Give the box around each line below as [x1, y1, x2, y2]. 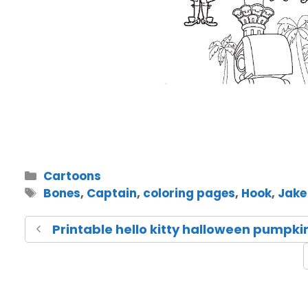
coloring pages [143, 185, 236, 202]
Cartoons [43, 168, 102, 185]
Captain [87, 185, 137, 202]
